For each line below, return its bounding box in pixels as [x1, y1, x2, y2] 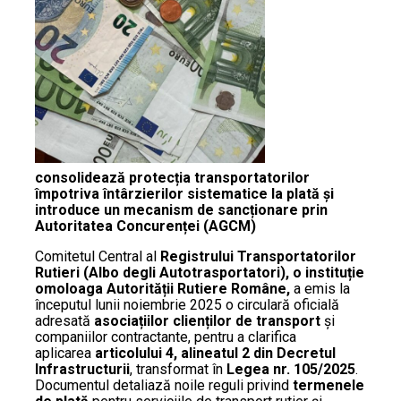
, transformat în [130, 361, 226, 378]
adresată [35, 312, 94, 329]
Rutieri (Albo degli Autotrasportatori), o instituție [35, 264, 364, 281]
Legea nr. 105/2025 [226, 361, 355, 378]
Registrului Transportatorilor [160, 248, 356, 265]
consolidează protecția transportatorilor [35, 169, 310, 186]
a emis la [290, 280, 350, 297]
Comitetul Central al [35, 248, 160, 265]
